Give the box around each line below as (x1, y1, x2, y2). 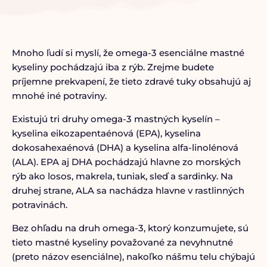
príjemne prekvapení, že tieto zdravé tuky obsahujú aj (11, 76, 251, 87)
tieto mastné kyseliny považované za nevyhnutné (11, 237, 233, 248)
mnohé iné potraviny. (11, 90, 107, 101)
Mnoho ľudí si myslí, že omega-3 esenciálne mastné (11, 47, 244, 58)
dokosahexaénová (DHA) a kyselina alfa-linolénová (11, 142, 238, 153)
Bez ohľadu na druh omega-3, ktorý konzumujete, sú (11, 222, 249, 234)
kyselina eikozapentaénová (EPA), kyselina (11, 128, 201, 139)
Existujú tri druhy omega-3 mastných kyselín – (11, 113, 220, 125)
